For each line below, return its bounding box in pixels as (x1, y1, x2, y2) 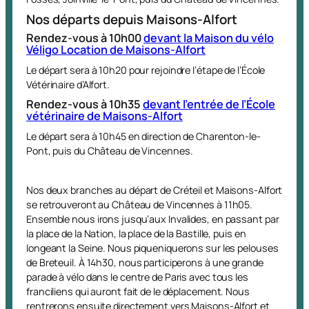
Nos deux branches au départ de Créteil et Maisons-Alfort (26, 183, 283, 197)
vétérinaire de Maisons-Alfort (26, 108, 183, 123)
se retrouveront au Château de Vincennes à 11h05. (26, 197, 253, 211)
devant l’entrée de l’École (143, 96, 275, 112)
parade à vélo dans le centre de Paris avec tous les (26, 270, 248, 283)
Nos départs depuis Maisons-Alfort (26, 10, 237, 28)
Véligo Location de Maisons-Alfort (26, 41, 206, 57)
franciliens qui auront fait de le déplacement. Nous (26, 284, 250, 298)
